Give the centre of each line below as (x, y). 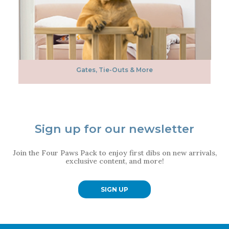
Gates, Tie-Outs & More (114, 70)
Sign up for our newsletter (114, 129)
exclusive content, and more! (114, 161)
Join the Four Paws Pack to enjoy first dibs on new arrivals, (114, 153)
